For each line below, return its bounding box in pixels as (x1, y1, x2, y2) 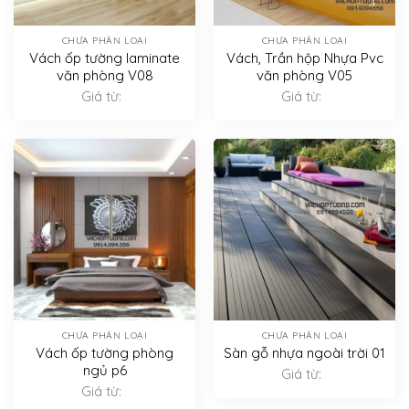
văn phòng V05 (257, 66, 352, 84)
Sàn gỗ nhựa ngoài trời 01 (224, 343, 385, 362)
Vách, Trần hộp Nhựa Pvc (225, 48, 383, 67)
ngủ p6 (82, 361, 127, 379)
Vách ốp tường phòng (36, 343, 173, 362)
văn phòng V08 (56, 66, 153, 84)
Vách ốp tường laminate (29, 48, 180, 67)
